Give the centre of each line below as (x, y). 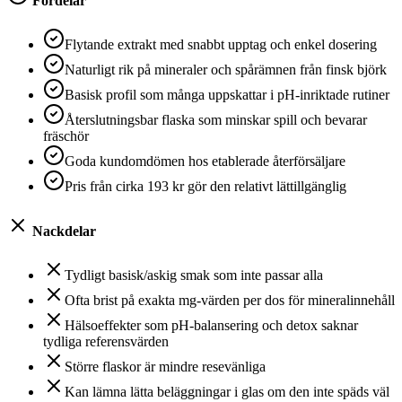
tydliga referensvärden (106, 341)
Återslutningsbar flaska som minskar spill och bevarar (216, 120)
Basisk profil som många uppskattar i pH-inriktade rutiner (227, 95)
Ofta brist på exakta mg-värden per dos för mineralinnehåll (230, 300)
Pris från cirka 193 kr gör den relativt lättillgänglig (205, 187)
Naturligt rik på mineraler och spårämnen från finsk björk (226, 70)
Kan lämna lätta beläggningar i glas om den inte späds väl (227, 391)
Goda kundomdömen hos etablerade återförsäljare (205, 162)
